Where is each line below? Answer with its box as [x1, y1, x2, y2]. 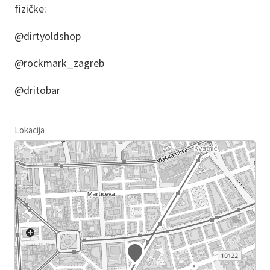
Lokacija [14, 124, 45, 136]
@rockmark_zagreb [14, 55, 104, 70]
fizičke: [14, 1, 46, 16]
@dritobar [14, 83, 60, 97]
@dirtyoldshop [14, 28, 81, 43]
